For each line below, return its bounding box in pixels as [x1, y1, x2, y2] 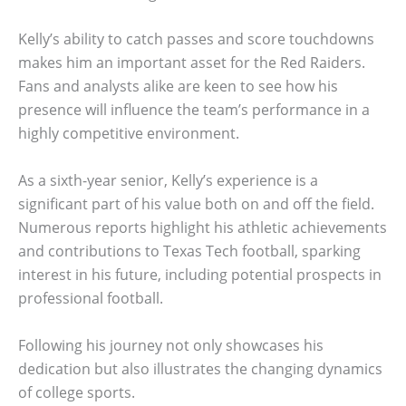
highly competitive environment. [18, 123, 239, 144]
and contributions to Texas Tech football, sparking [18, 240, 361, 261]
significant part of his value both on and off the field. [18, 193, 374, 214]
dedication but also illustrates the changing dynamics [18, 358, 382, 379]
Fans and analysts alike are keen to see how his [18, 76, 338, 97]
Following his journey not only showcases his [18, 334, 324, 355]
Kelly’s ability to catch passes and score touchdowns [18, 29, 374, 50]
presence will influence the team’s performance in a [18, 100, 370, 121]
